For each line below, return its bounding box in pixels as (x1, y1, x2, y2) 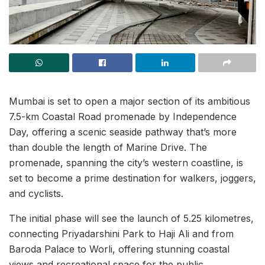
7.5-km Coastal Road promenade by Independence (9, 111, 237, 122)
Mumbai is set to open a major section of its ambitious (9, 95, 250, 107)
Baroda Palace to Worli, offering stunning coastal (9, 243, 230, 255)
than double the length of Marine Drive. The (9, 141, 207, 153)
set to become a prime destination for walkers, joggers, (9, 172, 256, 184)
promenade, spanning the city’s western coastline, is (9, 157, 243, 169)
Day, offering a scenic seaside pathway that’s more (9, 126, 237, 138)
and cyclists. (9, 188, 63, 199)
